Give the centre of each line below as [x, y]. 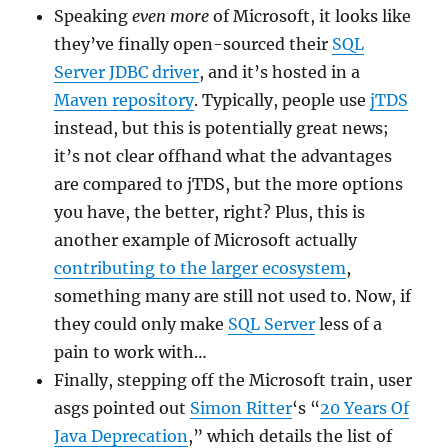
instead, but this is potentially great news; [222, 128]
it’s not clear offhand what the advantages [223, 156]
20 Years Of [365, 408]
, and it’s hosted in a [280, 72]
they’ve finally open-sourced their [193, 44]
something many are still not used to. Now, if [233, 296]
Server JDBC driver [127, 72]
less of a [349, 324]
